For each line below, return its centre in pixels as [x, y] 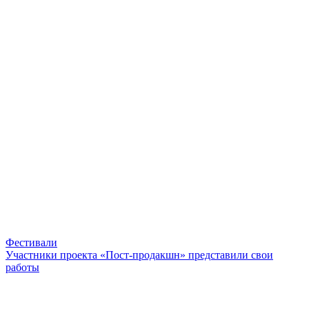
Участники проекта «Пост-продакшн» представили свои [139, 255]
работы [22, 267]
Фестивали [31, 242]
